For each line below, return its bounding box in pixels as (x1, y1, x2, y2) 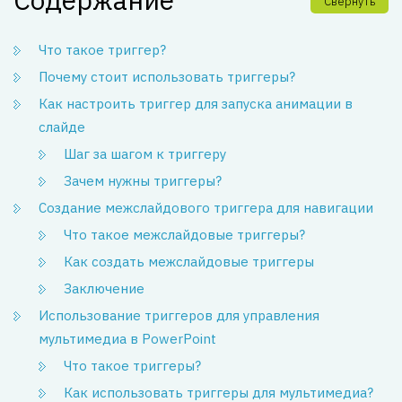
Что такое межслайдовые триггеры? (64, 226, 305, 243)
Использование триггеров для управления (39, 307, 319, 324)
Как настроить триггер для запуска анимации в (39, 95, 353, 112)
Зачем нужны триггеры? (64, 172, 222, 189)
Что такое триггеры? (64, 357, 201, 374)
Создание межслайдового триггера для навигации (39, 199, 373, 216)
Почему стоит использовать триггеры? (39, 68, 295, 85)
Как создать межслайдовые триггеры (64, 253, 314, 270)
